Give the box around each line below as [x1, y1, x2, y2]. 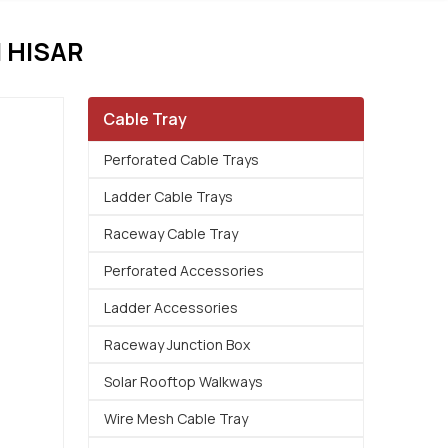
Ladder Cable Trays [104, 187, 233, 206]
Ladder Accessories [104, 298, 238, 317]
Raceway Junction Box [104, 335, 250, 354]
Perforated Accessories [104, 261, 264, 280]
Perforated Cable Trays [104, 150, 259, 169]
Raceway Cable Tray [104, 224, 238, 243]
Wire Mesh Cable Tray [104, 409, 248, 428]
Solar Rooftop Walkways [104, 372, 263, 391]
